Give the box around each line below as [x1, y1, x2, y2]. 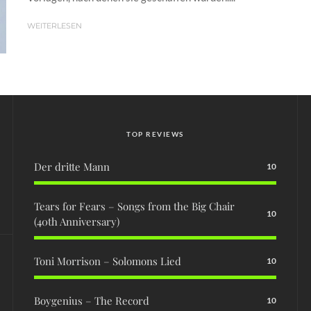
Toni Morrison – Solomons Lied [34, 253, 181, 268]
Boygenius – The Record [34, 293, 149, 308]
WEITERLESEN [27, 20, 82, 31]
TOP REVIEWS [126, 129, 184, 138]
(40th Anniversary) [34, 214, 119, 228]
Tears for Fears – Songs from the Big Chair [34, 199, 235, 213]
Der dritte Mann [34, 159, 110, 174]
